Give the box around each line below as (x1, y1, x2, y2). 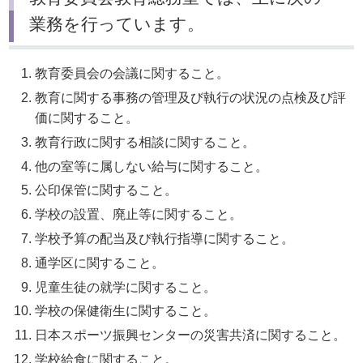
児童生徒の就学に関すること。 (35, 280, 217, 294)
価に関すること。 (35, 111, 139, 126)
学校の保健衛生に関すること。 (35, 304, 217, 318)
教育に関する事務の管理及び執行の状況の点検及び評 (35, 91, 347, 105)
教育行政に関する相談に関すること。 (35, 135, 256, 149)
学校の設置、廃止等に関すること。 (35, 207, 243, 222)
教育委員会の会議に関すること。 (35, 66, 230, 81)
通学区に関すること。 (35, 255, 165, 270)
